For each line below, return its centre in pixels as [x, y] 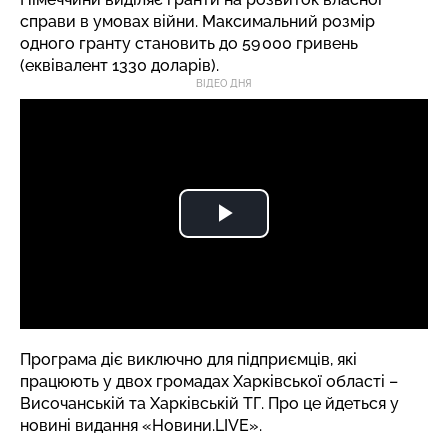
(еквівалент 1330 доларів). [119, 65]
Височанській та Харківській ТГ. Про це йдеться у [209, 403]
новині [47, 425]
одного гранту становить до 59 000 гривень [189, 43]
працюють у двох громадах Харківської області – [209, 381]
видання [106, 425]
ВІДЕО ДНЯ [224, 83]
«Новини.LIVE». [200, 425]
